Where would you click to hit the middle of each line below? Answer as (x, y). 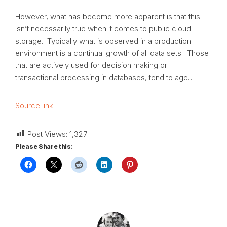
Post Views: (47, 134)
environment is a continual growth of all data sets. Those (112, 53)
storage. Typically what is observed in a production (103, 41)
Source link (34, 105)
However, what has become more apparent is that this (108, 16)
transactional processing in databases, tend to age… (105, 77)
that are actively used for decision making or (91, 65)
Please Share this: (44, 146)
